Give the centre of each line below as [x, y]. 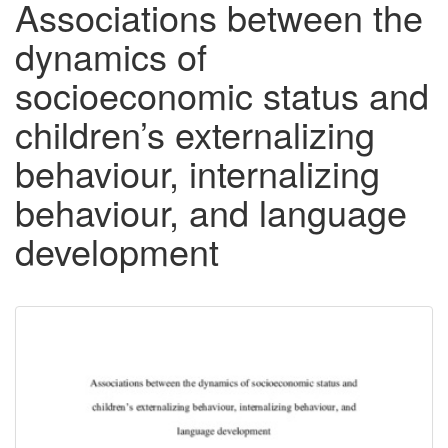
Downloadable [127, 338]
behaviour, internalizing [197, 173]
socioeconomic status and [222, 95]
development [117, 251]
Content [83, 371]
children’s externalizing [195, 134]
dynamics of [111, 56]
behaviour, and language [211, 212]
